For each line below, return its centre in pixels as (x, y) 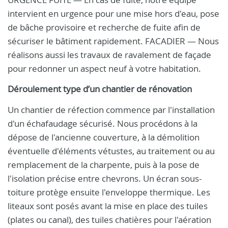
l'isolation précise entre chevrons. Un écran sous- (105, 178)
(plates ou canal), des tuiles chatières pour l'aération (109, 220)
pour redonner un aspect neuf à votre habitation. (104, 68)
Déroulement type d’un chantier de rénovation (100, 89)
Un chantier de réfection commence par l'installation (111, 110)
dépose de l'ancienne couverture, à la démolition (104, 137)
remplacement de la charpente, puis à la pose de (104, 165)
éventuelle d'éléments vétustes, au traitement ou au (111, 151)
